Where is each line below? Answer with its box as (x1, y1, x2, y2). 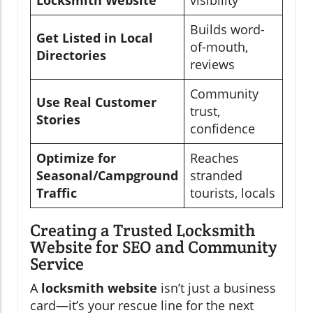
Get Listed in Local (36, 29, 153, 47)
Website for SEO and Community (30, 236, 277, 259)
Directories (36, 47, 106, 64)
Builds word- (190, 21, 265, 38)
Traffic (36, 184, 77, 202)
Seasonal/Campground (36, 167, 178, 184)
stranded (190, 167, 242, 184)
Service (30, 253, 84, 275)
